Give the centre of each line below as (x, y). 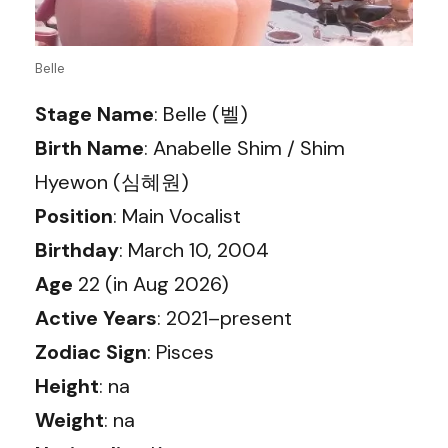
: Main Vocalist (177, 215)
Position (74, 215)
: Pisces (180, 351)
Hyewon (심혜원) (112, 181)
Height (67, 385)
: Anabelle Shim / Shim (244, 147)
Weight (69, 419)
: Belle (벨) (201, 113)
